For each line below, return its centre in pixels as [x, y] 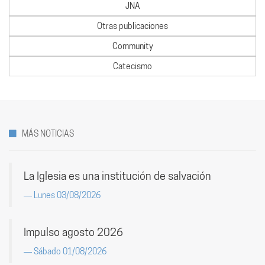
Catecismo [132, 66]
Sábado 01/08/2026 [70, 251]
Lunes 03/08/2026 [67, 195]
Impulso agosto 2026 [73, 232]
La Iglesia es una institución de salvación [117, 176]
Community [132, 46]
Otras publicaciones [132, 26]
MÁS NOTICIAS [48, 134]
